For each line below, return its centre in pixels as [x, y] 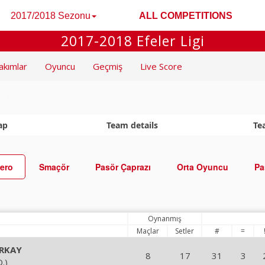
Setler [185, 231]
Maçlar [148, 231]
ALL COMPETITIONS [186, 16]
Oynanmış [165, 219]
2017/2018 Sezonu [51, 16]
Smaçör [54, 167]
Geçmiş [108, 66]
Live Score [161, 66]
